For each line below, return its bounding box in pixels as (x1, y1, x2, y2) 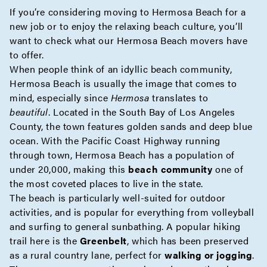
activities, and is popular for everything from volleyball (10, 205, 254, 219)
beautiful (10, 105, 48, 119)
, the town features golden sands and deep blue (41, 119, 253, 133)
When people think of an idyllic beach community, (10, 62, 232, 76)
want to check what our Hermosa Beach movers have (10, 33, 248, 47)
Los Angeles (179, 105, 235, 119)
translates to (149, 91, 209, 104)
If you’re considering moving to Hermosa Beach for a (10, 5, 247, 18)
